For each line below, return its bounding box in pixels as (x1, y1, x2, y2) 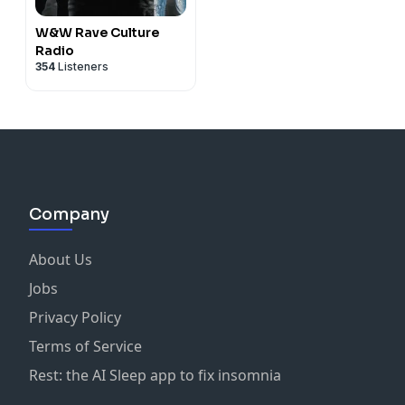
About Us (29, 249, 92, 269)
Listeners (55, 59, 108, 73)
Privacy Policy (29, 306, 121, 327)
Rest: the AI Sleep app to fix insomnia (29, 364, 281, 385)
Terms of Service (29, 335, 142, 356)
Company (29, 203, 109, 224)
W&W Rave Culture (35, 24, 159, 41)
